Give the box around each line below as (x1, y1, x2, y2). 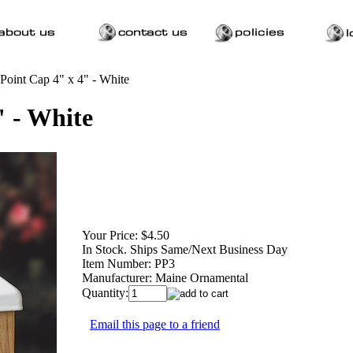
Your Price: (82, 228, 138, 242)
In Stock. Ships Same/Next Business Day (82, 242, 288, 256)
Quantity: (82, 285, 128, 299)
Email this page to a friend (90, 317, 220, 331)
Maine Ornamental (155, 270, 248, 284)
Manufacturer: (82, 270, 152, 284)
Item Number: (82, 256, 151, 270)
